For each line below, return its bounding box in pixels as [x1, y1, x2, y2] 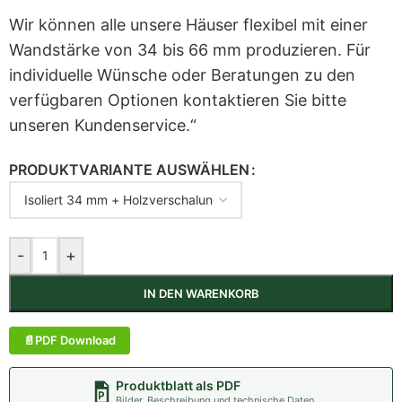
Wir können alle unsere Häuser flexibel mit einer [9, 15, 368, 34]
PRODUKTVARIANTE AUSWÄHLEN [9, 160, 249, 179]
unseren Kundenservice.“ [9, 116, 197, 135]
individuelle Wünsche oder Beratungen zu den [9, 66, 355, 84]
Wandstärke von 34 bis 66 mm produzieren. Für [9, 40, 371, 59]
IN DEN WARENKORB [143, 286, 259, 301]
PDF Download [35, 333, 116, 347]
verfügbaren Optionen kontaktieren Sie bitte [9, 91, 346, 109]
